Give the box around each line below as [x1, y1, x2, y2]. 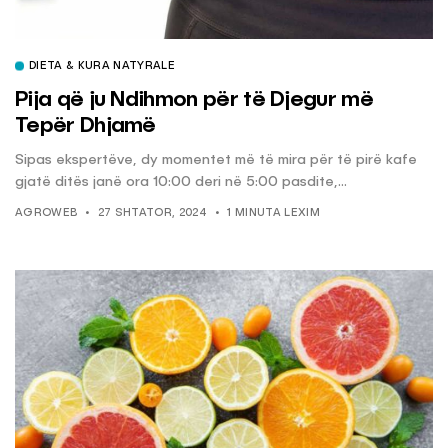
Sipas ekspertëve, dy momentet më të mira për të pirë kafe [15, 152, 417, 167]
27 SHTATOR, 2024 [97, 207, 207, 219]
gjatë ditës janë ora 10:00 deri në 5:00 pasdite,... [15, 174, 347, 189]
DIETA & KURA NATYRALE [29, 60, 175, 72]
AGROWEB [15, 207, 78, 219]
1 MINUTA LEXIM [227, 207, 320, 219]
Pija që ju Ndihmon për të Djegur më [15, 88, 373, 111]
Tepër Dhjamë [15, 114, 156, 137]
